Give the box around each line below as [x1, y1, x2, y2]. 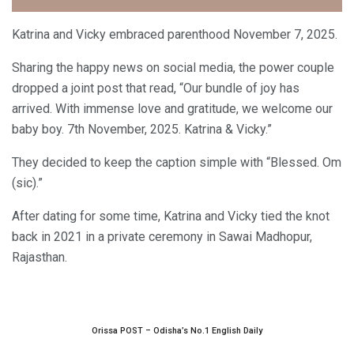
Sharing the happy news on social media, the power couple [12, 59, 334, 75]
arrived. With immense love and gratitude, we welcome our [12, 100, 333, 116]
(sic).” [12, 175, 43, 190]
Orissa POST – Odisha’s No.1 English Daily [92, 325, 262, 336]
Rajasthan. [12, 249, 67, 265]
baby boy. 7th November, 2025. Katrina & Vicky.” [12, 121, 272, 137]
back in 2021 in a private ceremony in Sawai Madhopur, [12, 228, 312, 244]
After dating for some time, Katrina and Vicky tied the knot [12, 208, 330, 224]
